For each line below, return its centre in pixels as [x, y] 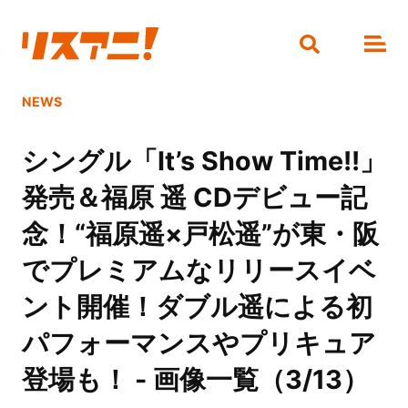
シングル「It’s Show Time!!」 [204, 161]
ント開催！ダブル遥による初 [197, 307]
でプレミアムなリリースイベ [199, 270]
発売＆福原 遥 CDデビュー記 [194, 198]
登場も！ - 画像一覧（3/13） [195, 380]
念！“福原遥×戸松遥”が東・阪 [200, 234]
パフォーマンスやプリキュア [199, 343]
